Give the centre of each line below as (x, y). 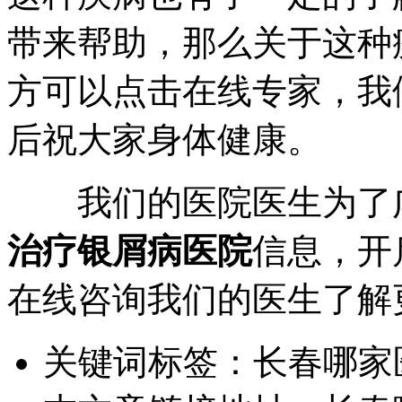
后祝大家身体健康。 (165, 140)
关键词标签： (148, 363)
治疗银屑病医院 (130, 251)
